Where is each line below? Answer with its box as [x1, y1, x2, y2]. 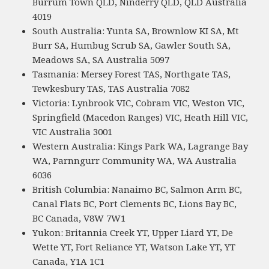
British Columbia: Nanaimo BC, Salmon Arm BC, [32, 183, 243, 196]
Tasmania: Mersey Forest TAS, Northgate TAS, [32, 68, 231, 80]
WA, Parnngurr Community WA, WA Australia [32, 154, 237, 167]
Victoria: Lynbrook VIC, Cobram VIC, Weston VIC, [32, 97, 245, 109]
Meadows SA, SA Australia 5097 [32, 53, 170, 66]
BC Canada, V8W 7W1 [32, 212, 126, 225]
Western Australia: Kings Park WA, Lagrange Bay [32, 140, 249, 153]
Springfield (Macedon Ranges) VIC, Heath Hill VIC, [32, 111, 249, 124]
